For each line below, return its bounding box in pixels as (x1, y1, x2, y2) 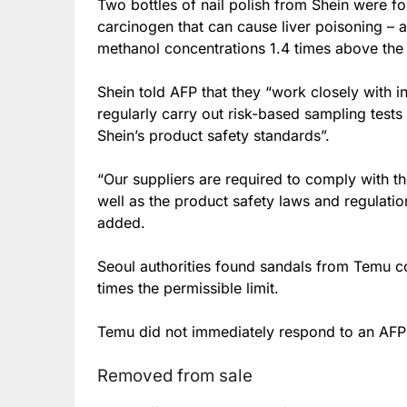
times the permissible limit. (97, 278, 279, 297)
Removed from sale (97, 364, 253, 386)
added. (97, 213, 145, 232)
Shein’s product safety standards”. (97, 125, 330, 144)
